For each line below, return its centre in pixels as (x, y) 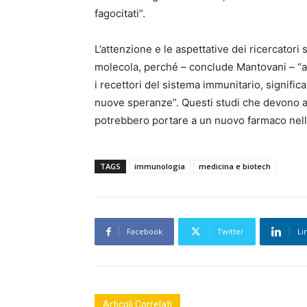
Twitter (231, 232)
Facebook (145, 232)
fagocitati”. (120, 14)
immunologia (160, 167)
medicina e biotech (235, 167)
